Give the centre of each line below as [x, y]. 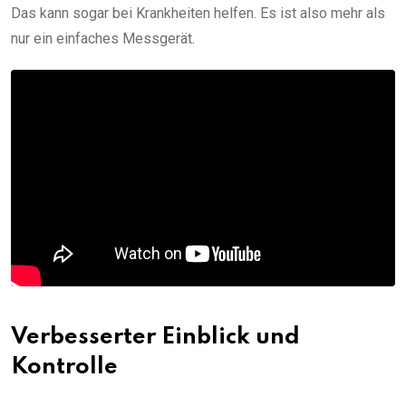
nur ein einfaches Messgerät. [103, 39]
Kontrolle [64, 367]
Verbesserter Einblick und [155, 337]
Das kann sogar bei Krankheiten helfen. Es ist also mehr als [198, 14]
